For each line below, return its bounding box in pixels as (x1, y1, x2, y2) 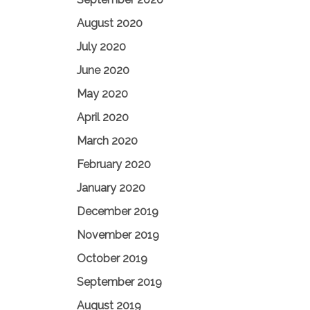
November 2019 (77, 228, 159, 241)
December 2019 (77, 205, 158, 218)
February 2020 (77, 158, 151, 171)
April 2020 (77, 111, 129, 124)
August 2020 (77, 17, 143, 30)
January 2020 (77, 181, 145, 194)
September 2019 (77, 275, 162, 289)
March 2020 (77, 134, 138, 147)
